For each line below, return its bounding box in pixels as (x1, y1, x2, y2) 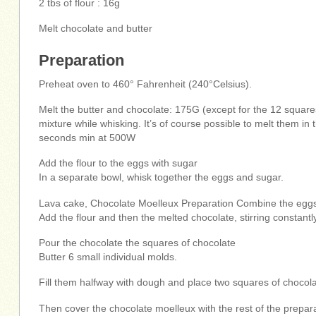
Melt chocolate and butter (39, 23, 153, 35)
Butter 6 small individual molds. (39, 252, 178, 263)
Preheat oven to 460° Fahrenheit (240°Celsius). (39, 78, 253, 90)
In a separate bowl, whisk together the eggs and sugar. (39, 172, 284, 183)
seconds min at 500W (39, 133, 136, 144)
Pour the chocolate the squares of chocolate (39, 238, 236, 249)
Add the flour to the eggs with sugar (39, 158, 198, 169)
